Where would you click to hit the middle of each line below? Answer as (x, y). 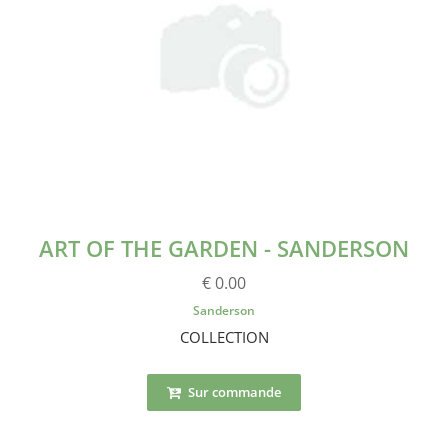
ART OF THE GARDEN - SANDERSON (224, 247)
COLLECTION (224, 336)
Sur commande (233, 391)
